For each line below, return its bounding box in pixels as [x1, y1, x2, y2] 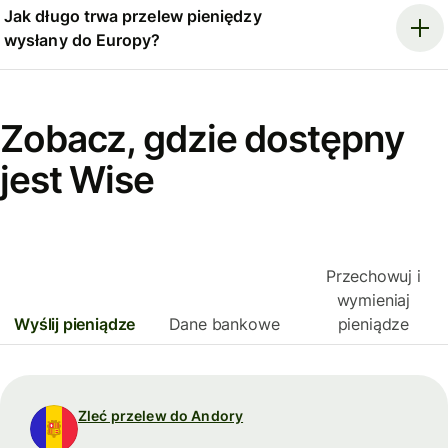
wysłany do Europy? [4, 30, 161, 51]
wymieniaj [336, 290, 411, 311]
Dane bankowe [168, 314, 280, 335]
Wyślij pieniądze [14, 314, 136, 335]
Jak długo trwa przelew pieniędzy [4, 6, 262, 27]
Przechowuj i [325, 266, 421, 287]
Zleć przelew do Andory [78, 407, 244, 425]
